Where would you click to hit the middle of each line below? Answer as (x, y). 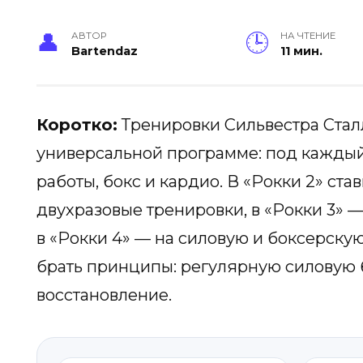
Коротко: (77, 125)
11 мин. (301, 51)
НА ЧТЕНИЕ (307, 36)
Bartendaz (105, 51)
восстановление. (104, 295)
